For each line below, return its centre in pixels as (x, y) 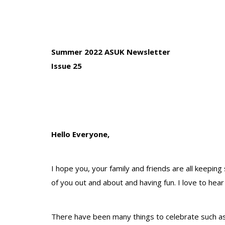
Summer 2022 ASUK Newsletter (111, 52)
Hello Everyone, (80, 134)
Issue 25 (67, 66)
